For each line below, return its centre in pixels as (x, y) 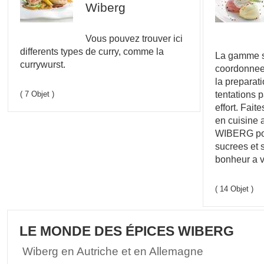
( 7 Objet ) (37, 94)
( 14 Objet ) (234, 189)
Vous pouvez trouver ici (134, 38)
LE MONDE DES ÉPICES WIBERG (127, 231)
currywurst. (43, 64)
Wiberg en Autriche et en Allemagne (113, 251)
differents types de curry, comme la (92, 51)
